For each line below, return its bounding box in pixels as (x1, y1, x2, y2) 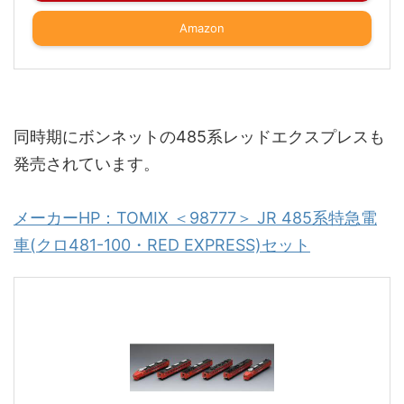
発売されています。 (14, 153, 160, 173)
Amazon (179, 20, 225, 35)
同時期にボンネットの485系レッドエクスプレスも (14, 126, 385, 146)
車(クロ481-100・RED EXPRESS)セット (14, 234, 310, 254)
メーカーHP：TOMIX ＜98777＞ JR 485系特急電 (14, 207, 377, 227)
